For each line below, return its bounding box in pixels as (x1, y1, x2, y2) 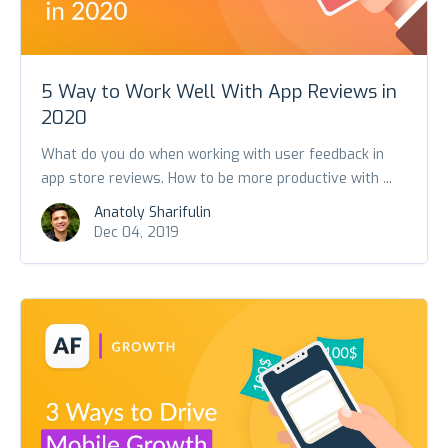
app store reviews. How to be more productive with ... (41, 169, 392, 189)
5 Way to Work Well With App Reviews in (41, 79, 397, 105)
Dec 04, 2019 (94, 223, 179, 243)
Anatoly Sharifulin (94, 203, 211, 223)
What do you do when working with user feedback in (41, 145, 384, 165)
